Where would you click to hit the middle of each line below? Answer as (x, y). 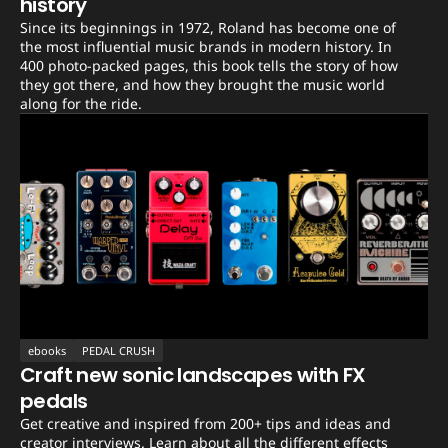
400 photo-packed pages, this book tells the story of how (209, 66)
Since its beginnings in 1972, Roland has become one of (208, 28)
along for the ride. (81, 104)
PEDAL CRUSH (118, 351)
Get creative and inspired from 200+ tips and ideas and (205, 424)
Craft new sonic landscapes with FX (193, 375)
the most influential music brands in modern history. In (206, 47)
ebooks (47, 351)
